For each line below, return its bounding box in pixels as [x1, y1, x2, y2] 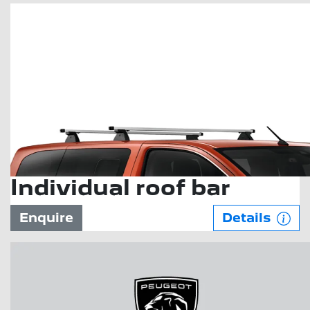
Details [222, 210, 274, 225]
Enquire [19, 210, 73, 225]
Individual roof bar [10, 174, 230, 201]
